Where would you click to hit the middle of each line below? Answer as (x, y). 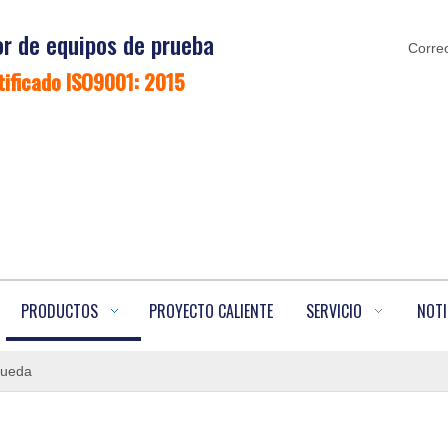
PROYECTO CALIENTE (211, 311)
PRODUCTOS (59, 311)
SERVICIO (334, 311)
